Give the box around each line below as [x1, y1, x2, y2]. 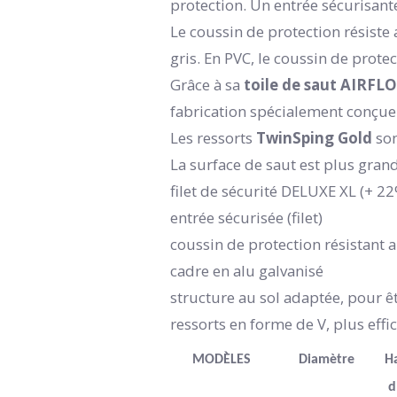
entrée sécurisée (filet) [170, 206, 323, 228]
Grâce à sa [170, 74, 240, 95]
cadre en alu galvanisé [170, 260, 323, 281]
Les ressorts [170, 127, 256, 148]
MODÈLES [191, 352, 251, 367]
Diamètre [298, 352, 354, 367]
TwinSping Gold [256, 127, 372, 148]
